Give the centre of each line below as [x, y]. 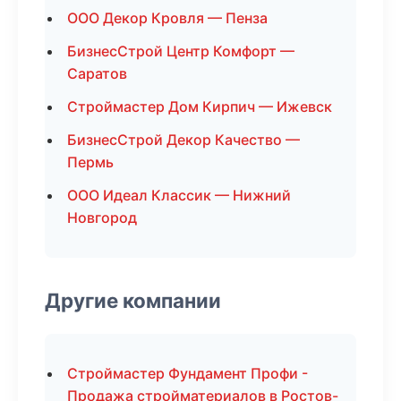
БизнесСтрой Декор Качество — [183, 140]
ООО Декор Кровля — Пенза [167, 18]
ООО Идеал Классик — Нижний [179, 195]
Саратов [97, 73]
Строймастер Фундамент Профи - [188, 373]
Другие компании [133, 300]
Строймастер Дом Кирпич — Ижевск [200, 107]
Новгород [102, 218]
